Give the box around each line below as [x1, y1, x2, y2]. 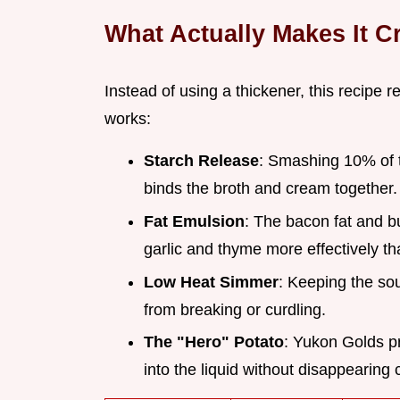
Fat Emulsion [144, 212, 245, 230]
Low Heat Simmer [144, 272, 279, 291]
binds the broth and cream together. [144, 179, 397, 198]
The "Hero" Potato [144, 333, 284, 352]
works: [104, 110, 151, 129]
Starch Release [144, 152, 259, 171]
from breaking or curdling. [144, 300, 326, 319]
